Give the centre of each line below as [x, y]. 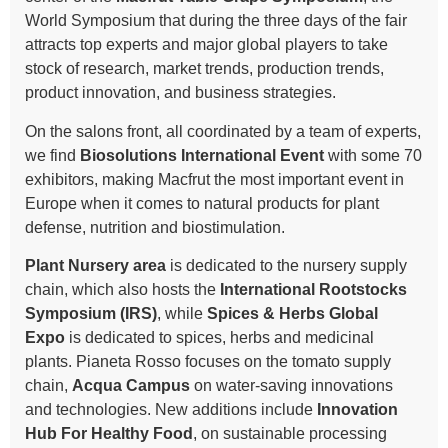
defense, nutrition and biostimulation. [155, 227]
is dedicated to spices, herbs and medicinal [219, 338]
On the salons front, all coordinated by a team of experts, [223, 131]
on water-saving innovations [291, 386]
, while [182, 314]
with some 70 [373, 155]
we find [52, 155]
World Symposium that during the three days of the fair [216, 21]
